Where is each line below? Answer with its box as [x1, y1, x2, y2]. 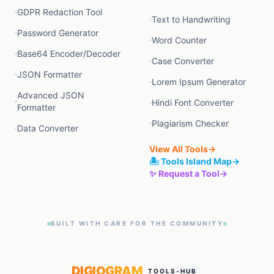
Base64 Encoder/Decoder [17, 48, 120, 59]
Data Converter [17, 123, 78, 133]
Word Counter [152, 35, 207, 45]
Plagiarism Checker [152, 118, 229, 128]
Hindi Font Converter [152, 97, 234, 108]
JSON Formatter [17, 69, 82, 80]
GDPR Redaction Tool [17, 7, 102, 17]
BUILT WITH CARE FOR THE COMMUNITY [50, 220, 224, 227]
